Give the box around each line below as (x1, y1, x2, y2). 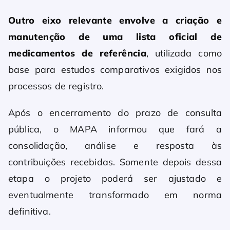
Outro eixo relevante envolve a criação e (8, 14, 222, 27)
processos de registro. (8, 80, 104, 92)
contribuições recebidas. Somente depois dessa (8, 156, 222, 168)
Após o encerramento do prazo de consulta (8, 107, 222, 119)
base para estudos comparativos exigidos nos (8, 64, 222, 76)
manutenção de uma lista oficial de (8, 31, 222, 43)
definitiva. (8, 205, 51, 218)
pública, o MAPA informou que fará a (8, 123, 222, 136)
